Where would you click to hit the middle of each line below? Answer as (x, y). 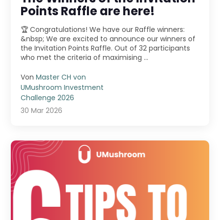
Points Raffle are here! (88, 11)
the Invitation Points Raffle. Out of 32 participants (106, 48)
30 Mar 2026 (42, 111)
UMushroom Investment (62, 88)
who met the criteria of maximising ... (85, 58)
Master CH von (61, 77)
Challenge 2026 (48, 98)
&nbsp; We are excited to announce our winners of (34, 39)
